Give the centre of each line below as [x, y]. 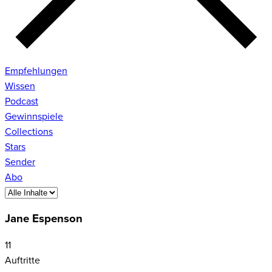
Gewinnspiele [34, 116]
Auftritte [22, 261]
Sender [20, 162]
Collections [29, 131]
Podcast [22, 101]
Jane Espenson [44, 219]
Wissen [20, 86]
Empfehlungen [36, 71]
